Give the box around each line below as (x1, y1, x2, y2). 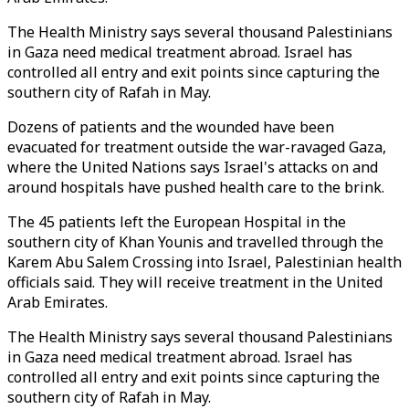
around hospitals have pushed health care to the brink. (7, 177, 384, 197)
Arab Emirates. (7, 292, 108, 312)
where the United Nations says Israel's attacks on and (7, 157, 378, 177)
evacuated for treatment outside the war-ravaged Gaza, (7, 137, 386, 157)
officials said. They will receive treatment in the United (7, 272, 383, 292)
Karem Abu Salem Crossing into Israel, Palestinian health (7, 252, 402, 272)
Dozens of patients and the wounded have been (7, 117, 334, 137)
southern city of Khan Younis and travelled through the (7, 232, 383, 252)
